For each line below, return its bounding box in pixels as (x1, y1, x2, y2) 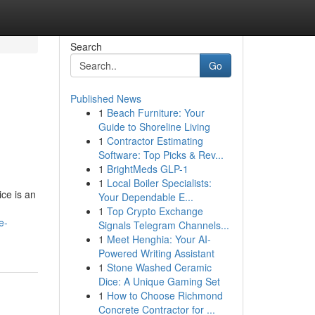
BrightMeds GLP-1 (106, 162, 188, 176)
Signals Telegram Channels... (98, 218, 229, 232)
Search (70, 39, 102, 53)
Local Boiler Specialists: (106, 176, 212, 190)
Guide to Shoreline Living (98, 120, 210, 134)
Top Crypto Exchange (106, 204, 203, 218)
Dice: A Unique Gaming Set (98, 274, 220, 288)
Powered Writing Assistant (98, 246, 214, 260)
